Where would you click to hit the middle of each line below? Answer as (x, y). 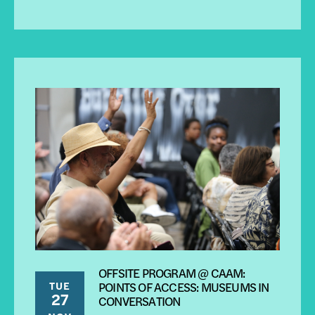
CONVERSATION (140, 300)
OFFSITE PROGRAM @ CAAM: (172, 272)
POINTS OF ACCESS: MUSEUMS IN (184, 286)
